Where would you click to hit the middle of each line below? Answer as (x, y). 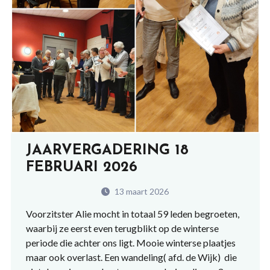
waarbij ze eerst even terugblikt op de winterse (122, 228)
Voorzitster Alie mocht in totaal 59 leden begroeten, (132, 214)
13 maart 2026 (141, 191)
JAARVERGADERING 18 (107, 151)
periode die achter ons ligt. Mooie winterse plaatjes (130, 243)
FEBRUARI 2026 (81, 168)
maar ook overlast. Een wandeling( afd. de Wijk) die (131, 257)
